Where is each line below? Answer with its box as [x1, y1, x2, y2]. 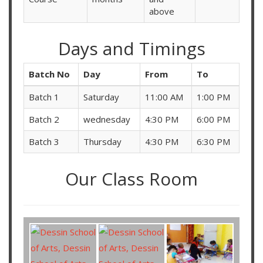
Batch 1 [29, 91, 59, 103]
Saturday [83, 91, 119, 103]
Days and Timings [58, 36, 205, 61]
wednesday [83, 113, 130, 126]
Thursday [83, 136, 122, 148]
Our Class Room [65, 167, 198, 191]
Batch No [29, 68, 70, 80]
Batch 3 [29, 136, 59, 148]
